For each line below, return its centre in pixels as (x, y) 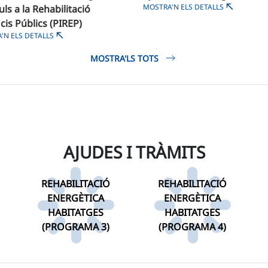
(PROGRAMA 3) (76, 227)
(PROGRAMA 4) (192, 227)
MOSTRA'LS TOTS (124, 58)
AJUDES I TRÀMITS (134, 152)
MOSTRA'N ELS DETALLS (183, 7)
